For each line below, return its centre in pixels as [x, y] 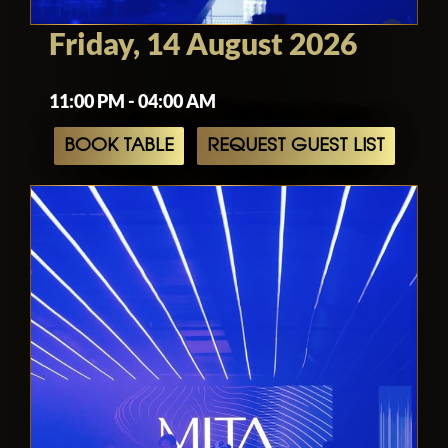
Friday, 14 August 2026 [202, 43]
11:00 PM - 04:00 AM [132, 101]
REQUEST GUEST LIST [295, 146]
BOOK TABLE [118, 146]
